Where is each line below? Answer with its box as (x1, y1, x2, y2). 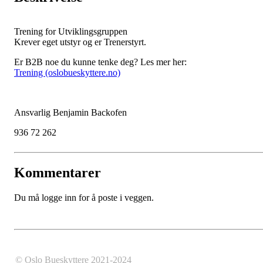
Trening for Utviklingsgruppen (14, 26, 127, 37)
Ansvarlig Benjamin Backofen (14, 107, 127, 118)
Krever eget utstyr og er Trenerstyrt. (14, 37, 149, 48)
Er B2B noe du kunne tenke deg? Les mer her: (14, 57, 189, 68)
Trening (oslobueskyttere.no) (14, 68, 120, 78)
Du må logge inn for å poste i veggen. (14, 193, 154, 203)
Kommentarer (14, 165, 101, 181)
